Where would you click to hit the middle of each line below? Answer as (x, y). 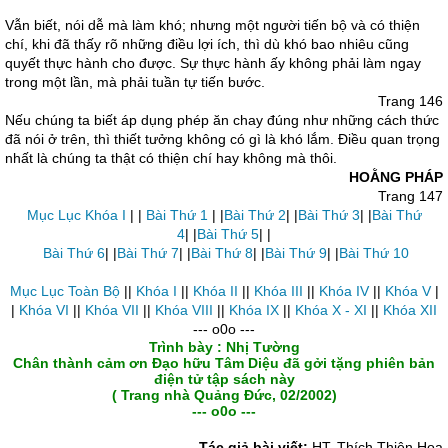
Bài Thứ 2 (254, 215)
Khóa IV (343, 291)
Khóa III (278, 291)
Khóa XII (410, 310)
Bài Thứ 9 (296, 253)
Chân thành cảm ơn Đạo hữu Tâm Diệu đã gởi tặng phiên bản (224, 363)
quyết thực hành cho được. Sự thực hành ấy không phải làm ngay (213, 63)
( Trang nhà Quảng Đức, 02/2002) (224, 395)
